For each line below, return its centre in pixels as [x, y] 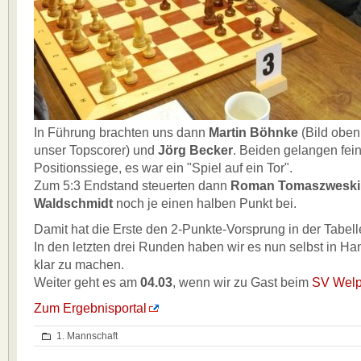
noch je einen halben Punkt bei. [205, 203]
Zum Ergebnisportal [90, 308]
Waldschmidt [73, 203]
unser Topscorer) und [96, 150]
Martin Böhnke [253, 133]
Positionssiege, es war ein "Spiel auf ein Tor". [163, 168]
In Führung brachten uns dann [121, 133]
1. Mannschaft [87, 336]
